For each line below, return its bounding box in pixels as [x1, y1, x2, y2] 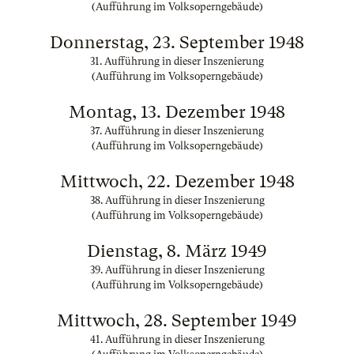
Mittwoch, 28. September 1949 [57, 311, 297, 330]
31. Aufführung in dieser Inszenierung [90, 55, 264, 67]
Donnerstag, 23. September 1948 [50, 32, 304, 52]
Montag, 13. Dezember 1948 [69, 102, 285, 122]
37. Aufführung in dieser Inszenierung [90, 125, 264, 137]
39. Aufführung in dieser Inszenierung [89, 264, 265, 276]
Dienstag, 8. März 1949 [87, 241, 267, 261]
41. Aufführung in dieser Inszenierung [89, 333, 265, 345]
